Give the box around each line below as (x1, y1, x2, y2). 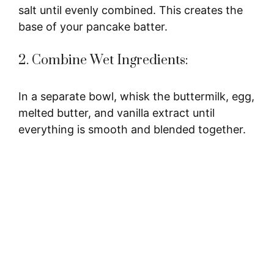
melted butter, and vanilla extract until (18, 106, 215, 119)
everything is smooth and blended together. (18, 122, 246, 136)
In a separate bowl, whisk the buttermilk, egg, (18, 89, 254, 103)
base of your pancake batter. (18, 20, 168, 33)
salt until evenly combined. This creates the (18, 3, 243, 17)
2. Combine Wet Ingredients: (18, 51, 188, 68)
